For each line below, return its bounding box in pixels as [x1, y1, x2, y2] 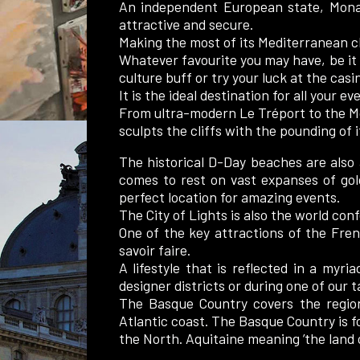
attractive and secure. [118, 14, 253, 33]
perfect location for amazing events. [118, 188, 340, 207]
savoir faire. [118, 241, 194, 260]
